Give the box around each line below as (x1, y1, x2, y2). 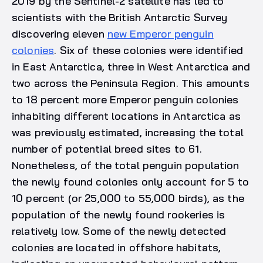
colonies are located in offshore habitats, (12, 240, 221, 254)
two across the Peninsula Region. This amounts (12, 76, 249, 90)
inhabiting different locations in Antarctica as (12, 109, 241, 123)
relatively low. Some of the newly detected (12, 224, 227, 238)
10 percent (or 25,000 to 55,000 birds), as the (12, 191, 244, 205)
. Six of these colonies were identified (54, 43, 244, 57)
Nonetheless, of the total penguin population (12, 158, 240, 172)
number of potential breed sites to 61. (12, 141, 202, 156)
